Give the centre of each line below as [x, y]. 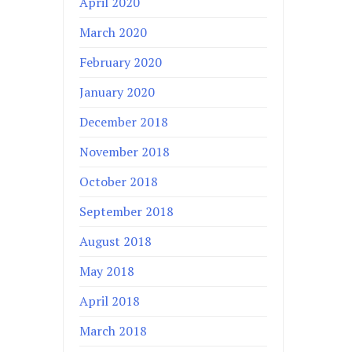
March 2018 [114, 331]
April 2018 [110, 301]
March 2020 [114, 33]
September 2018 [127, 212]
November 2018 [125, 152]
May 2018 [107, 271]
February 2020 [121, 62]
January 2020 [117, 92]
